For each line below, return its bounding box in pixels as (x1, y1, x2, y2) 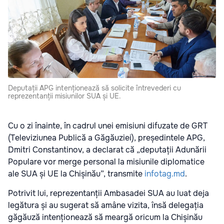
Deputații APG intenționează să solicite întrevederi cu (8, 83, 181, 92)
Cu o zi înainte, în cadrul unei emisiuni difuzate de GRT (8, 120, 207, 131)
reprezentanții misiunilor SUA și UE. (8, 91, 121, 100)
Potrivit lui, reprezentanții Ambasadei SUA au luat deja (8, 187, 209, 198)
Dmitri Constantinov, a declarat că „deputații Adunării (8, 144, 206, 155)
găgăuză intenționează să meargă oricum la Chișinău (8, 211, 202, 222)
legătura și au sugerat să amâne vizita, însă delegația (8, 199, 203, 210)
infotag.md (144, 168, 185, 179)
